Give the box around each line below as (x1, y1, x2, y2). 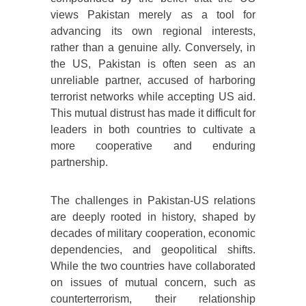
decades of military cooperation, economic (51, 227, 255, 240)
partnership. (51, 156, 108, 169)
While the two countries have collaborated (51, 260, 255, 273)
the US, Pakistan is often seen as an (51, 58, 255, 70)
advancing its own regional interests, (51, 25, 255, 38)
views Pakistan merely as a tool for (51, 9, 255, 21)
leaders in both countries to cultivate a (51, 124, 255, 136)
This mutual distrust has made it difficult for (51, 107, 255, 120)
